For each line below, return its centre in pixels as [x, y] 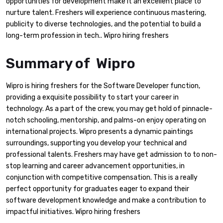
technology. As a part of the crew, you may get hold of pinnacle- [109, 109]
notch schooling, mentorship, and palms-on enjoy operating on [106, 120]
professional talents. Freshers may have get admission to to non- [111, 154]
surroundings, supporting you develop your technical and [96, 143]
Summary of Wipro [71, 63]
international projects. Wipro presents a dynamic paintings [100, 131]
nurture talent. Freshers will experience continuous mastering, [106, 13]
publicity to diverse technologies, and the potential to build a [104, 24]
